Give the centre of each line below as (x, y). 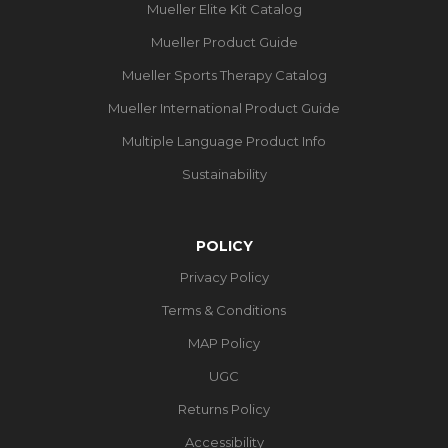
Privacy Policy (224, 276)
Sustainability (224, 173)
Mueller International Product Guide (224, 107)
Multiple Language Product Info (224, 140)
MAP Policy (224, 342)
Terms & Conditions (224, 309)
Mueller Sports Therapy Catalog (224, 74)
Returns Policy (224, 408)
